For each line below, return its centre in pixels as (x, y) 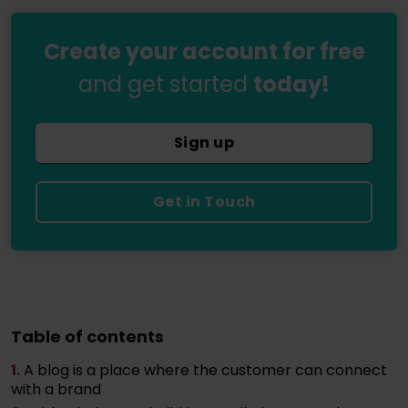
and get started (166, 84)
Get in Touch (204, 201)
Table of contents (87, 336)
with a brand (56, 389)
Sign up (204, 142)
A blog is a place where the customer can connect (205, 370)
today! (291, 84)
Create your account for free (204, 51)
